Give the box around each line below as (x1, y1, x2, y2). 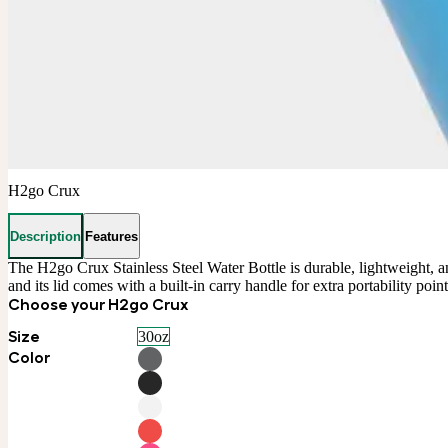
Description (10, 228, 81, 244)
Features (85, 228, 138, 244)
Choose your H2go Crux (8, 295, 189, 313)
